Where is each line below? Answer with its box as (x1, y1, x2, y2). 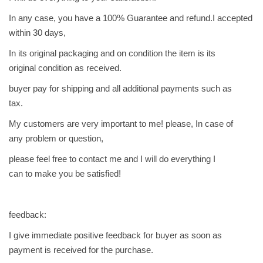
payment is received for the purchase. (9, 245, 153, 255)
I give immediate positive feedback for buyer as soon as (9, 230, 222, 241)
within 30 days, (9, 28, 66, 38)
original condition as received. (9, 63, 122, 73)
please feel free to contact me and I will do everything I (9, 154, 215, 164)
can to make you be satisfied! (9, 168, 121, 179)
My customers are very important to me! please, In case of (9, 119, 233, 129)
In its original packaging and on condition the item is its (9, 48, 215, 59)
